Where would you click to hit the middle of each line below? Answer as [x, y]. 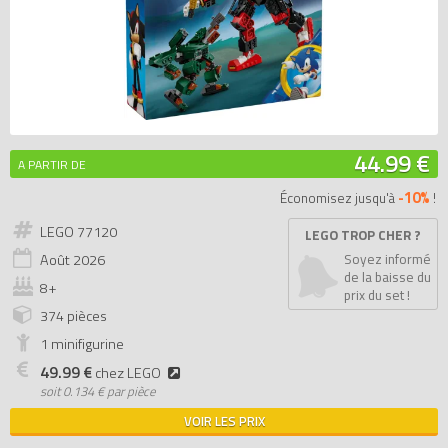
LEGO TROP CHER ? [363, 235]
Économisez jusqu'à [339, 198]
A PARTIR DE [52, 164]
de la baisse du [387, 277]
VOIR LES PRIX [224, 421]
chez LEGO [126, 373]
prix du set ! [377, 295]
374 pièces [73, 316]
